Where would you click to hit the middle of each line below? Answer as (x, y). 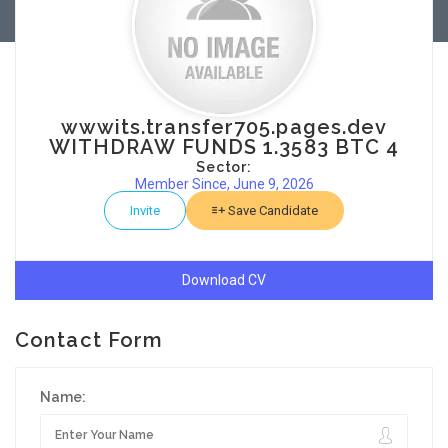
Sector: (224, 167)
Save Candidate (271, 210)
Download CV (224, 280)
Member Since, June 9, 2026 (224, 184)
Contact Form (89, 340)
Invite (145, 210)
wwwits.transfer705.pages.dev (224, 127)
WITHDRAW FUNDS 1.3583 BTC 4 (224, 147)
